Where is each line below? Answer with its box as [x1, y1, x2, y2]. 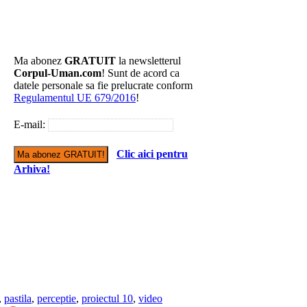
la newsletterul [116, 55, 181, 66]
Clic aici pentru [116, 148, 188, 160]
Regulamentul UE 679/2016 [14, 92, 136, 103]
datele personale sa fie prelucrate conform [14, 79, 193, 91]
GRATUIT [64, 55, 116, 66]
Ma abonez [14, 55, 64, 66]
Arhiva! [14, 163, 50, 175]
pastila [4, 293, 32, 305]
